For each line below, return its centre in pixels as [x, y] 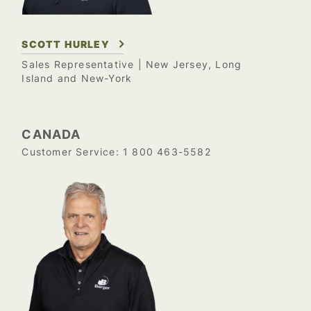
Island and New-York [77, 79]
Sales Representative [78, 65]
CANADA [51, 135]
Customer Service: [72, 152]
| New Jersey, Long [188, 65]
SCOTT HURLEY [66, 44]
